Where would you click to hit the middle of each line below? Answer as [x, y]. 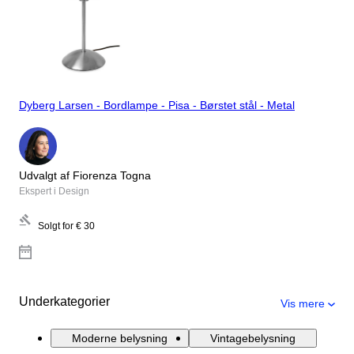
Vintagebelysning [253, 338]
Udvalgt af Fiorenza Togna [85, 175]
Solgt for [56, 226]
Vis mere [303, 303]
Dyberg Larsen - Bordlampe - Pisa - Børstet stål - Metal [157, 105]
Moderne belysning [120, 338]
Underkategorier [64, 301]
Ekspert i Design [54, 191]
